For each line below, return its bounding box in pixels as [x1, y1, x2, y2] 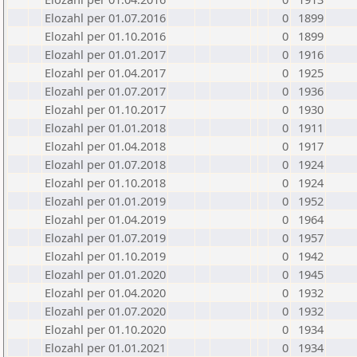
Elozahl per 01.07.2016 [45, 10, 166, 25]
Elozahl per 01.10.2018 [45, 175, 166, 190]
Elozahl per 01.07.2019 [45, 229, 166, 245]
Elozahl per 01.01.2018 [45, 120, 166, 135]
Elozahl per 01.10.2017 [45, 101, 166, 117]
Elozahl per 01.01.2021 [45, 339, 166, 355]
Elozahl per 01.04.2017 [45, 65, 166, 80]
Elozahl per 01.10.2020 [45, 321, 166, 337]
